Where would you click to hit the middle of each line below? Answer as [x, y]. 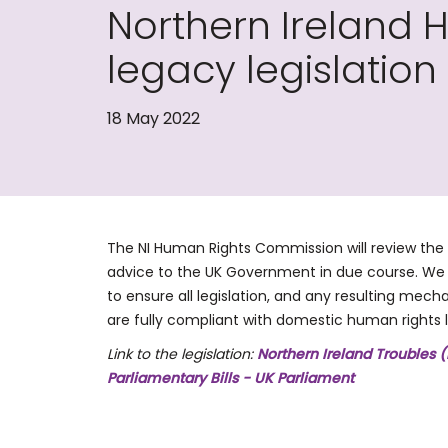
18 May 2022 [153, 118]
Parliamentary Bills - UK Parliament [230, 378]
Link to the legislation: [182, 354]
